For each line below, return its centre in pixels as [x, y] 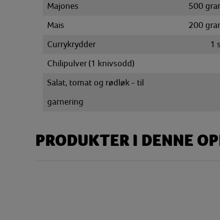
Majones [63, 6]
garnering [65, 102]
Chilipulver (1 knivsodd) [91, 63]
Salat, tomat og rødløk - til [96, 82]
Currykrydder [71, 44]
